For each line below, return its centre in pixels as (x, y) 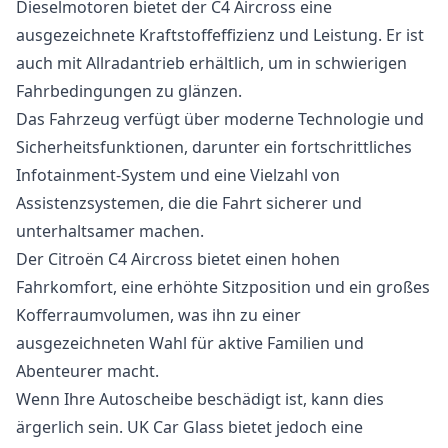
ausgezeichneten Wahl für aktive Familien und (190, 343)
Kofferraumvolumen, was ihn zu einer (158, 315)
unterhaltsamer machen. (110, 231)
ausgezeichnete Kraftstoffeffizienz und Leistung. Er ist (220, 35)
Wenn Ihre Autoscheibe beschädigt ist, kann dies (200, 399)
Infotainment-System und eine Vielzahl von (178, 175)
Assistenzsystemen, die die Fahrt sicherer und (189, 203)
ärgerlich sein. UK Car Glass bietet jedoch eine (189, 427)
